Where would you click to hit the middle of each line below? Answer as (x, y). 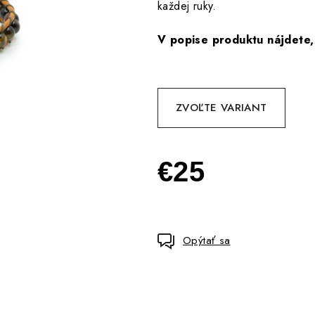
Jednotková (185, 204)
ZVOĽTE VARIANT (221, 107)
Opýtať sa (207, 240)
